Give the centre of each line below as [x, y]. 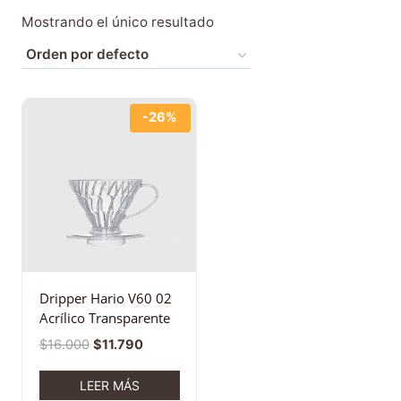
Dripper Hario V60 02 [105, 299]
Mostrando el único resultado [118, 21]
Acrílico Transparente [104, 318]
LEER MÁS [109, 385]
